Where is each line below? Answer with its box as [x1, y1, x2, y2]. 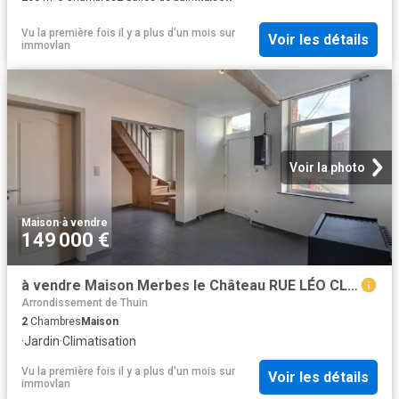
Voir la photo [289, 160, 365, 175]
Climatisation [62, 333, 136, 348]
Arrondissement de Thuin [21, 296, 148, 309]
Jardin [24, 333, 60, 348]
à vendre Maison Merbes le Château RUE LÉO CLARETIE [347, 277, 358, 295]
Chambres [28, 314, 81, 328]
